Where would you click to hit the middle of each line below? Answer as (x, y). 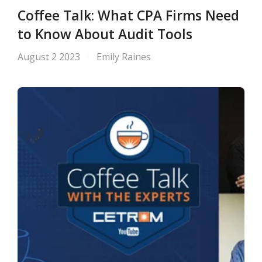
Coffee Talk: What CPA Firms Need (128, 15)
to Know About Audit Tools (105, 34)
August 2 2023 (49, 57)
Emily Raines (124, 57)
